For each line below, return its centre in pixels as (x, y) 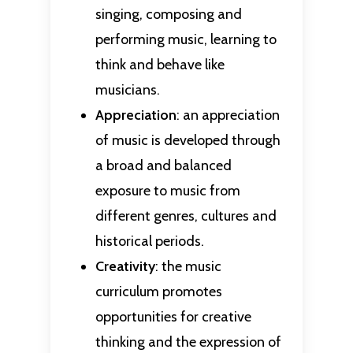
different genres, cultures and (186, 216)
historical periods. (149, 242)
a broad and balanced (163, 166)
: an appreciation (228, 115)
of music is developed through (188, 141)
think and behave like (160, 65)
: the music (188, 267)
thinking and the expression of (188, 342)
